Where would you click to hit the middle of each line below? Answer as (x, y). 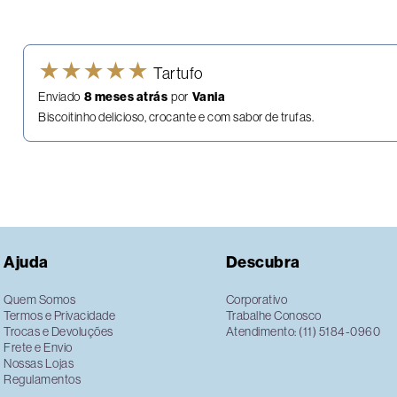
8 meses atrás (125, 97)
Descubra (263, 263)
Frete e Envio (38, 348)
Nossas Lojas (39, 364)
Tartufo (179, 74)
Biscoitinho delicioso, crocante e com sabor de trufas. (176, 117)
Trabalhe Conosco (273, 316)
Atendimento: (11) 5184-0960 (303, 332)
